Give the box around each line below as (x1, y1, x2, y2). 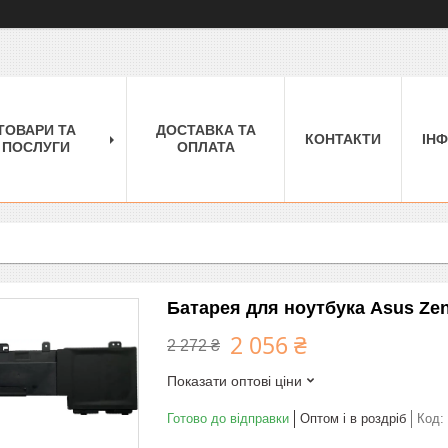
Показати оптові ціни (167, 372, 302, 389)
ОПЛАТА (176, 138, 235, 155)
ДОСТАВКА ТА (155, 121, 256, 138)
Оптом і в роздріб (300, 410, 406, 426)
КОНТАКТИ (305, 130, 381, 147)
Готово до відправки (167, 410, 289, 426)
